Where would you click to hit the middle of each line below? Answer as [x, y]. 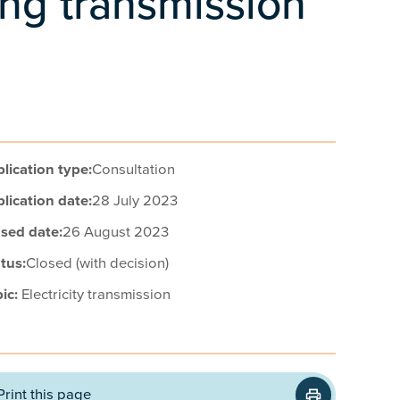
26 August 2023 [116, 232]
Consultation [133, 170]
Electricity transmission [96, 295]
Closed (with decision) [97, 263]
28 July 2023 [135, 201]
